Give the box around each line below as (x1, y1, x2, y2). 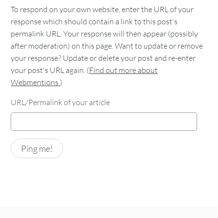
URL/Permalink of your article (11, 97, 110, 107)
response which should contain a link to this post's (11, 16, 178, 26)
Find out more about (89, 65, 158, 75)
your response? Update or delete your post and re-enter (11, 53, 196, 63)
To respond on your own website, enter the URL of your (11, 4, 194, 14)
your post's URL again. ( (11, 65, 90, 75)
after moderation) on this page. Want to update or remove (11, 40, 203, 51)
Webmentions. (11, 77, 60, 87)
